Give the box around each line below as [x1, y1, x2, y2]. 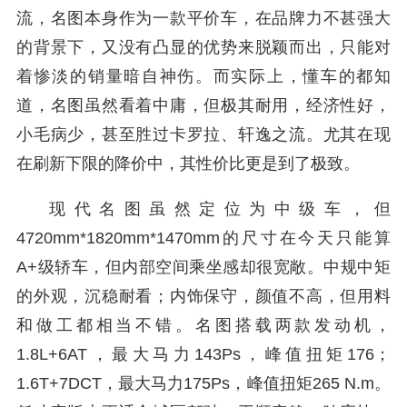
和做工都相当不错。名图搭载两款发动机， [16, 316, 391, 334]
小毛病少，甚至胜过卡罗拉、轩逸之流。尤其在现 [16, 125, 391, 144]
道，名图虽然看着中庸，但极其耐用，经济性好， [16, 96, 391, 114]
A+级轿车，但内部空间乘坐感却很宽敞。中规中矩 [16, 258, 391, 276]
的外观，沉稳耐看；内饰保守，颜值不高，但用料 [16, 287, 391, 305]
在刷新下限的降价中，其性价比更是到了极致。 [16, 154, 360, 173]
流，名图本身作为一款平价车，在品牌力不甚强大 [16, 9, 391, 27]
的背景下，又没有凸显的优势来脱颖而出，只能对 [16, 38, 391, 56]
